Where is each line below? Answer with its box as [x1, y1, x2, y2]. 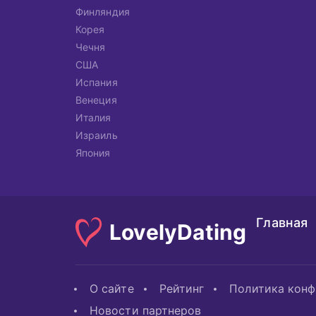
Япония [75, 147, 111, 159]
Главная [256, 215, 308, 230]
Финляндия [75, 6, 130, 18]
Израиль [75, 129, 118, 141]
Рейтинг [159, 281, 205, 296]
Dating [177, 219, 247, 245]
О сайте [90, 281, 134, 296]
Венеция [75, 94, 117, 106]
